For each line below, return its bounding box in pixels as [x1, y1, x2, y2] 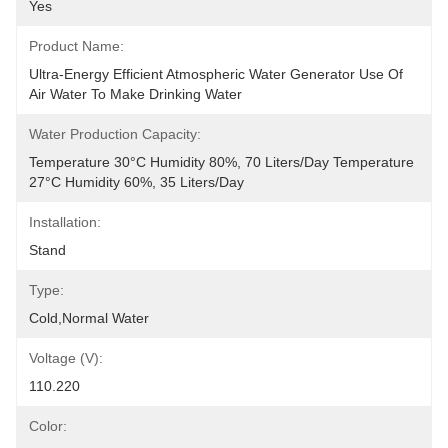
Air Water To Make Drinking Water [29, 86, 242, 102]
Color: [29, 418, 67, 434]
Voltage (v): [29, 350, 103, 366]
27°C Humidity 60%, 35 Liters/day [29, 174, 244, 190]
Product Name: [29, 38, 124, 54]
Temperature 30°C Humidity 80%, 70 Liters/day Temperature [29, 154, 414, 170]
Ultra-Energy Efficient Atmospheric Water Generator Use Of [29, 66, 403, 82]
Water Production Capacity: [29, 126, 201, 142]
